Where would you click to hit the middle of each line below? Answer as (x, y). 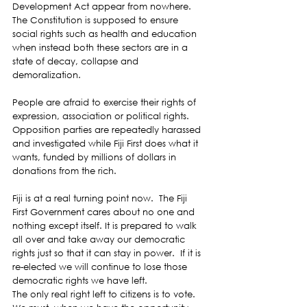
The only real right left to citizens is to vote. (107, 294)
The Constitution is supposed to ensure (97, 20)
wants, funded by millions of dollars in (96, 157)
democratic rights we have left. (81, 280)
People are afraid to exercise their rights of (106, 102)
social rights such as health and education (106, 34)
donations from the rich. (66, 171)
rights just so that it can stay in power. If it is (108, 253)
